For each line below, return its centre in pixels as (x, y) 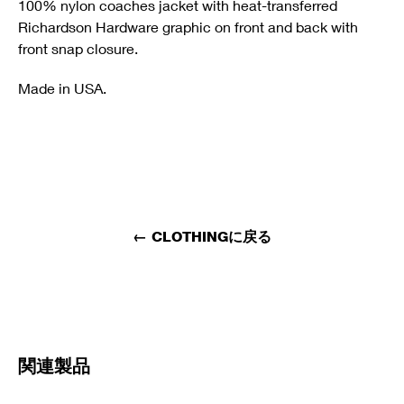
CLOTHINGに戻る (211, 237)
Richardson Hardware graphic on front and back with (188, 27)
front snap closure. (78, 48)
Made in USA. (62, 88)
